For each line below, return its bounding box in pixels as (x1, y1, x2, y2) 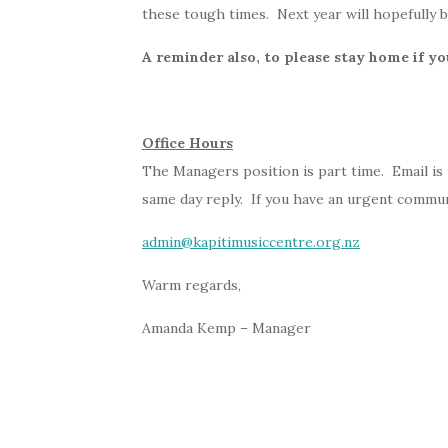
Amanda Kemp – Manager (142, 318, 311, 337)
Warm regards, (142, 275, 241, 294)
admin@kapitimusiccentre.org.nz (142, 232, 360, 251)
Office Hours (142, 133, 233, 152)
